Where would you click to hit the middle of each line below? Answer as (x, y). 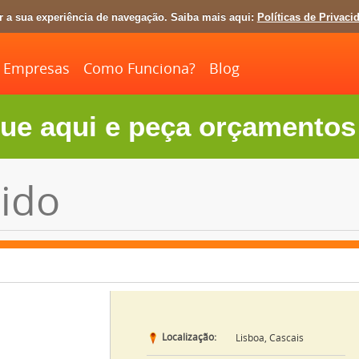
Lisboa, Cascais (269, 338)
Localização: (188, 338)
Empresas (36, 69)
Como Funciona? (139, 69)
